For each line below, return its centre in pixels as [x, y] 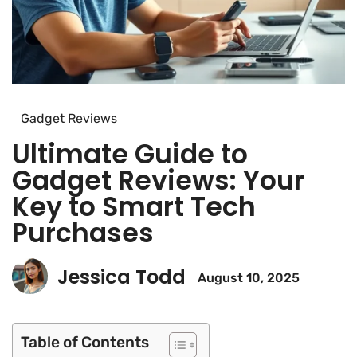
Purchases [83, 233]
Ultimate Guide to [130, 154]
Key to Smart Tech [134, 206]
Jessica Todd [122, 277]
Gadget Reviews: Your [158, 180]
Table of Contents [85, 342]
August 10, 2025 [249, 278]
